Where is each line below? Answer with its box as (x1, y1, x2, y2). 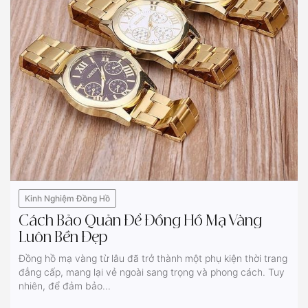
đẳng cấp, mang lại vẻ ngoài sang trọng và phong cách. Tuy (19, 265, 285, 278)
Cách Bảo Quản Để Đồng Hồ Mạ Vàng (19, 214, 262, 228)
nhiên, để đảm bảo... (19, 279, 111, 291)
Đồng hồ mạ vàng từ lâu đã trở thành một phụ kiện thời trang (19, 252, 287, 264)
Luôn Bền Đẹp (19, 230, 107, 245)
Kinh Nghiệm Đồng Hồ (25, 192, 110, 203)
